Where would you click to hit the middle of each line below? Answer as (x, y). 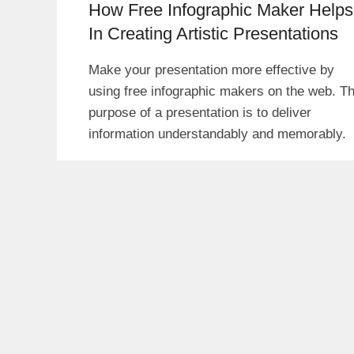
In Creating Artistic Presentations (213, 33)
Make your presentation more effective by (211, 70)
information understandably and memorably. (217, 134)
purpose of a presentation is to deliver (200, 112)
